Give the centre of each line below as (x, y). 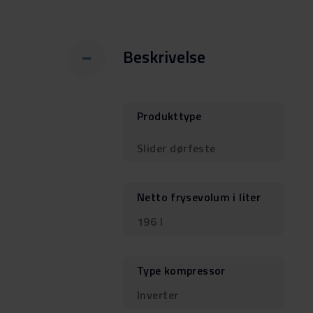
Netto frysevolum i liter (199, 197)
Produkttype (169, 116)
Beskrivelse (164, 57)
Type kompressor (181, 270)
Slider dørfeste (176, 148)
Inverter (158, 294)
